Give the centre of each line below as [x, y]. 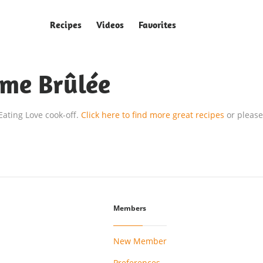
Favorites [157, 24]
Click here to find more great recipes [154, 115]
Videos [110, 24]
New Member [140, 241]
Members [130, 208]
